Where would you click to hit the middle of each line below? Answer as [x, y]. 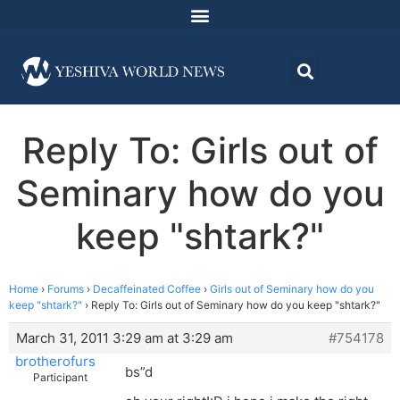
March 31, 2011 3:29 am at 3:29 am [125, 338]
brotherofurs [55, 362]
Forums [66, 289]
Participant [60, 378]
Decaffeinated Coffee [147, 289]
